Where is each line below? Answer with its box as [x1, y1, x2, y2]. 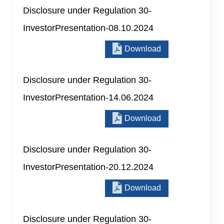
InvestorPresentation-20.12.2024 [23, 162, 153, 172]
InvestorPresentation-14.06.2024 [23, 92, 153, 102]
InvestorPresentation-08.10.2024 [23, 23, 153, 33]
